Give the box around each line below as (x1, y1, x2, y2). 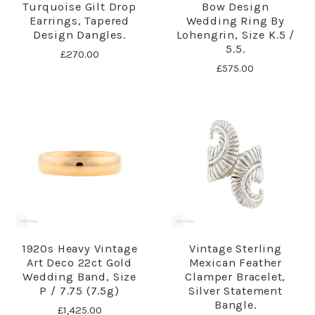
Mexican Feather (188, 255, 282, 269)
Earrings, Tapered (30, 13, 130, 27)
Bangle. (214, 297, 257, 311)
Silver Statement (188, 283, 283, 297)
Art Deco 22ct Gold (27, 255, 133, 269)
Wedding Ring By (186, 13, 285, 27)
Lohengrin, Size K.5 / (176, 27, 295, 41)
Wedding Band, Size (22, 269, 137, 283)
